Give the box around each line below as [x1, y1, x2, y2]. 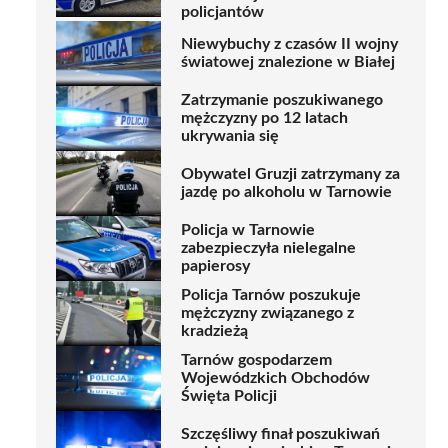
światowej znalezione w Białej [181, 54, 395, 71]
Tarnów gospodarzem [181, 352, 332, 369]
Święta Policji [181, 388, 277, 405]
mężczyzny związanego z [181, 305, 354, 322]
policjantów [181, 3, 264, 20]
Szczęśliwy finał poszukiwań [181, 426, 380, 443]
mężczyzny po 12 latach [181, 110, 348, 127]
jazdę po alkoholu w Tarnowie [181, 184, 392, 201]
